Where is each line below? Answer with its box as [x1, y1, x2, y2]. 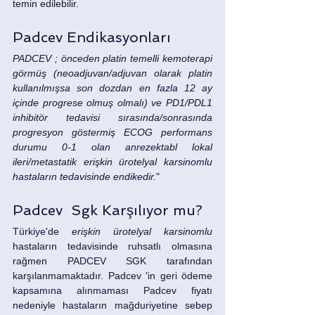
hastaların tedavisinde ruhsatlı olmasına [13, 240, 212, 252]
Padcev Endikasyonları [13, 29, 171, 46]
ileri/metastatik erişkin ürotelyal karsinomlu [13, 156, 212, 168]
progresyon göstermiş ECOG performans [13, 127, 212, 139]
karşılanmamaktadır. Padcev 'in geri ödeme [13, 270, 212, 282]
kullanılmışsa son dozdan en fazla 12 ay [13, 82, 212, 94]
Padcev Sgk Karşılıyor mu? [13, 202, 202, 219]
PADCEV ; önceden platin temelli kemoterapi [13, 53, 212, 65]
